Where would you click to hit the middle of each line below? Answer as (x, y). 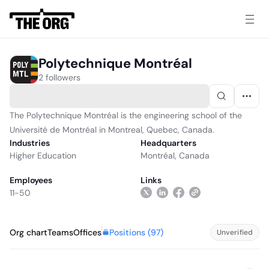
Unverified (234, 232)
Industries (30, 143)
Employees (31, 180)
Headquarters (168, 143)
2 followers (59, 77)
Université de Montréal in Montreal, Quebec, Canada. (112, 130)
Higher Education (43, 156)
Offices (87, 232)
